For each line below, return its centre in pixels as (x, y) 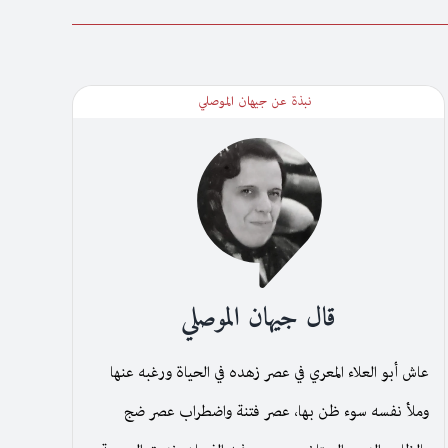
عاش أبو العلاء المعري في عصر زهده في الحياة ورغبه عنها (270, 372)
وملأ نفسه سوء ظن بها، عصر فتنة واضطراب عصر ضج (277, 411)
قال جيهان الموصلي (259, 318)
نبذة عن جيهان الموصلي (255, 101)
